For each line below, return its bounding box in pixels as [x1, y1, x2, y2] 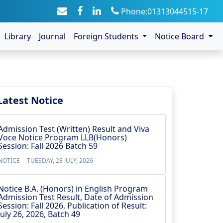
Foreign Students [73, 31, 140, 42]
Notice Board [155, 31, 207, 42]
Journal [38, 31, 66, 42]
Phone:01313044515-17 [119, 5, 208, 17]
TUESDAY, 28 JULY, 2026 [27, 156, 93, 165]
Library [4, 31, 31, 42]
